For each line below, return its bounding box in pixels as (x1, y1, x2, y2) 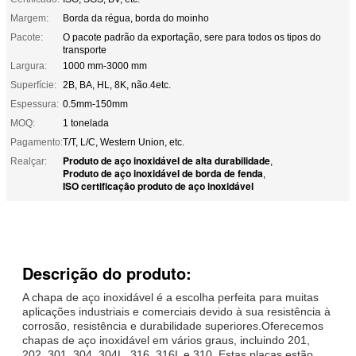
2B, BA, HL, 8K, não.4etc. (63, 79, 171, 91)
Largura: (10, 60, 47, 72)
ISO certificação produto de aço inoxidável (63, 178, 253, 193)
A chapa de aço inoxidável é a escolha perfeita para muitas (22, 290, 319, 304)
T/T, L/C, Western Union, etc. (63, 136, 184, 148)
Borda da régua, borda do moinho (63, 12, 209, 24)
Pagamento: (10, 136, 63, 148)
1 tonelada (63, 117, 109, 129)
